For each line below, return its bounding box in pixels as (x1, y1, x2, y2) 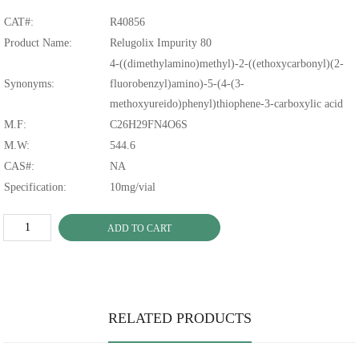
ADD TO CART (107, 223, 172, 235)
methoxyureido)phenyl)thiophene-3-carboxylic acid (110, 98, 344, 111)
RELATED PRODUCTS (107, 310, 252, 327)
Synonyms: (4, 78, 55, 91)
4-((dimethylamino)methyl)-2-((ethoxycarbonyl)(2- (110, 58, 345, 71)
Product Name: (4, 37, 73, 50)
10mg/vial (110, 181, 156, 194)
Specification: (4, 181, 67, 194)
